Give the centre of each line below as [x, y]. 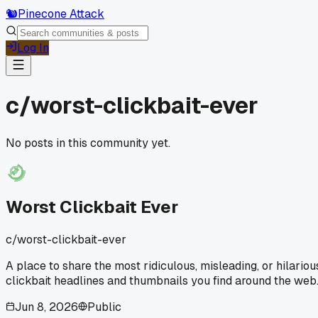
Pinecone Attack [61, 14]
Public [104, 307]
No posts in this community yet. [88, 143]
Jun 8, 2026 [46, 307]
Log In [33, 48]
